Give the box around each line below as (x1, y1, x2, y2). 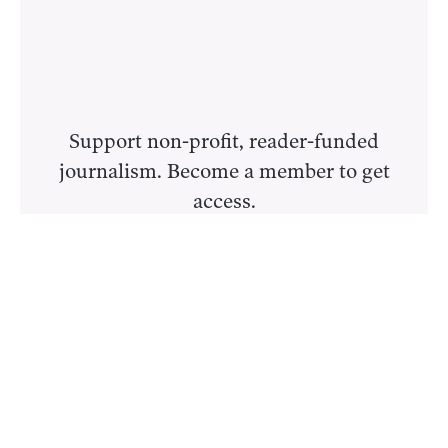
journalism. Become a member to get (58, 158, 390, 183)
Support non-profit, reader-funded (69, 128, 379, 153)
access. (192, 188, 256, 213)
